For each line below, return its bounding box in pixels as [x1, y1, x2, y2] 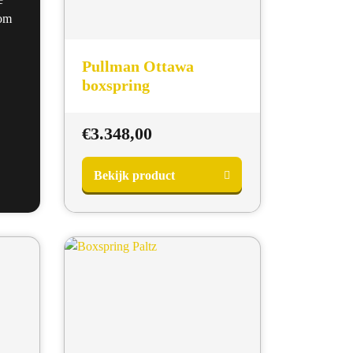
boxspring [82, 76, 150, 95]
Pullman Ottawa [82, 58, 195, 76]
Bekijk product [94, 168, 176, 182]
